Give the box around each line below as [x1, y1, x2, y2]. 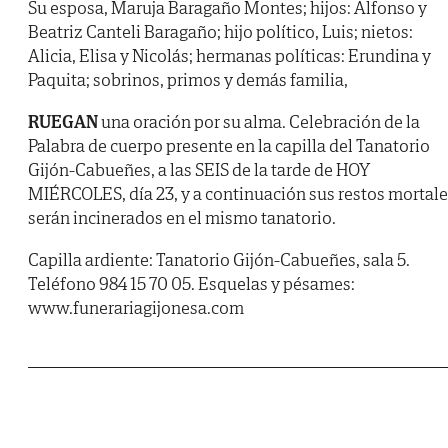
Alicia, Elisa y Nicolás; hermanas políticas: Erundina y [28, 44, 431, 68]
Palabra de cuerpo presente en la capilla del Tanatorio [28, 134, 430, 158]
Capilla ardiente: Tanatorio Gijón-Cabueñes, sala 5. [28, 248, 410, 272]
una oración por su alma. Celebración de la [98, 110, 420, 134]
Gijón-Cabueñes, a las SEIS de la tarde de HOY [28, 158, 370, 182]
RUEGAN [28, 110, 98, 134]
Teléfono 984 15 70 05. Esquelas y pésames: [28, 272, 355, 296]
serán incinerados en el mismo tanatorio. [28, 206, 336, 230]
